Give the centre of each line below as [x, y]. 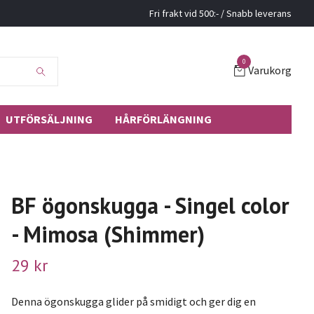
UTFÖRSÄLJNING [49, 119]
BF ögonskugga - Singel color [150, 205]
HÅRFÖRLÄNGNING [163, 119]
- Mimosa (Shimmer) [108, 234]
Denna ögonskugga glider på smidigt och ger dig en [133, 301]
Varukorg [270, 70]
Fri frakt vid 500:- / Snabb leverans [220, 13]
